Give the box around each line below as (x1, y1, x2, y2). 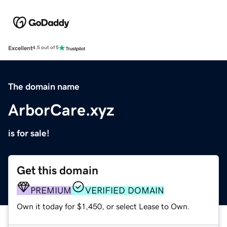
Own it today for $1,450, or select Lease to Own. (17, 202, 190, 210)
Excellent (8, 45, 32, 51)
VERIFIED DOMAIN (85, 185, 164, 195)
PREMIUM (30, 185, 71, 195)
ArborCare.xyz (8, 101, 115, 118)
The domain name (8, 82, 80, 91)
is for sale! (8, 128, 50, 138)
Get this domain (17, 164, 98, 176)
